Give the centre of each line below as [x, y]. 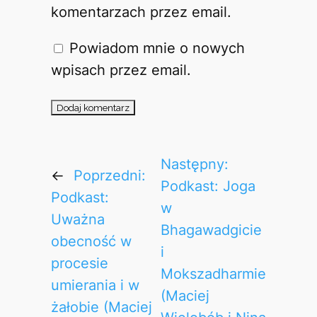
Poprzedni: [109, 175]
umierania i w [95, 285]
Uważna [77, 219]
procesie [79, 263]
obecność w [91, 241]
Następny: [195, 165]
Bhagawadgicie [212, 230]
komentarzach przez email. [141, 12]
